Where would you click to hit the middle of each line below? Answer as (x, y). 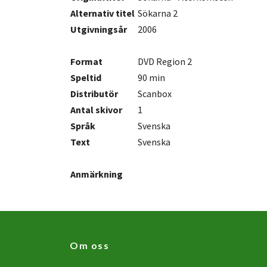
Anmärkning (97, 174)
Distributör (94, 94)
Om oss (90, 246)
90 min (151, 78)
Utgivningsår (99, 30)
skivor (108, 110)
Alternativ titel (103, 13)
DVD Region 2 (165, 62)
